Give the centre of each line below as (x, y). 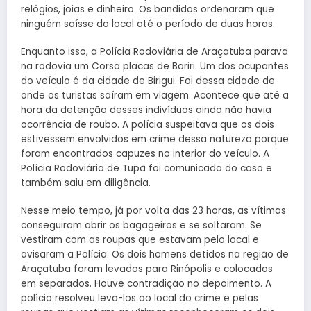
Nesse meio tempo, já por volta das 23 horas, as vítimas (153, 211)
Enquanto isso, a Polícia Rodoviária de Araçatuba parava (154, 51)
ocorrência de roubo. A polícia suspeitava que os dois (148, 124)
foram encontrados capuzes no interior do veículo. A (145, 153)
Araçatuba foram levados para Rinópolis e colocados (147, 269)
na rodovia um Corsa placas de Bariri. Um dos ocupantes (155, 66)
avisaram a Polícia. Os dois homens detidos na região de (155, 255)
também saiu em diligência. (86, 183)
